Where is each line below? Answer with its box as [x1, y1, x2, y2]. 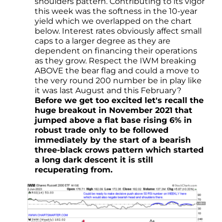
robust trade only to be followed [35, 125, 168, 135]
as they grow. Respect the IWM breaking [35, 56, 196, 65]
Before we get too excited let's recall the [35, 96, 204, 105]
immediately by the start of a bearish [35, 135, 191, 145]
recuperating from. [35, 165, 115, 174]
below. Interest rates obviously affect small [35, 26, 202, 36]
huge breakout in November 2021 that [35, 106, 192, 115]
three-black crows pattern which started [35, 145, 204, 155]
